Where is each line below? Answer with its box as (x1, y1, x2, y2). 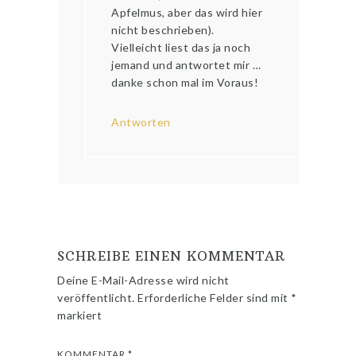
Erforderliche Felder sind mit (137, 291, 292, 305)
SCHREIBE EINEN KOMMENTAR (57, 248, 287, 265)
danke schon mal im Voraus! (111, 75, 259, 90)
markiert (57, 308, 103, 323)
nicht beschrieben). (111, 23, 215, 37)
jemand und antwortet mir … (111, 58, 261, 72)
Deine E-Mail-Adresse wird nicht (57, 273, 230, 288)
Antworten (111, 115, 171, 130)
